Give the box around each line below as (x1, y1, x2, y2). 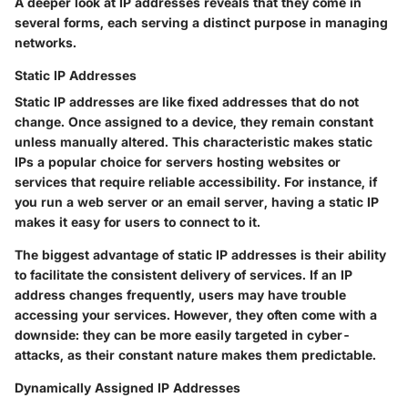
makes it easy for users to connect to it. (15, 214, 260, 230)
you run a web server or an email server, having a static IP (15, 194, 379, 210)
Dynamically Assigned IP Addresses (15, 380, 240, 396)
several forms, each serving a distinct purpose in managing (15, 15, 388, 31)
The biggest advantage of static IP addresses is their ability (15, 247, 386, 263)
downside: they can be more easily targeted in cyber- (15, 327, 351, 343)
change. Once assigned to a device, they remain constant (15, 114, 373, 130)
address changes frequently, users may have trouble (15, 287, 346, 303)
